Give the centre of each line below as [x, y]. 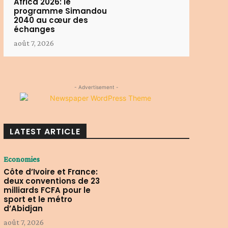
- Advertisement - [96, 87]
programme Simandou [60, 11]
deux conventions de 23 [51, 181]
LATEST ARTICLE [45, 132]
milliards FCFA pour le [47, 190]
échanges [34, 29]
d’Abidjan [23, 208]
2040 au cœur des [51, 20]
